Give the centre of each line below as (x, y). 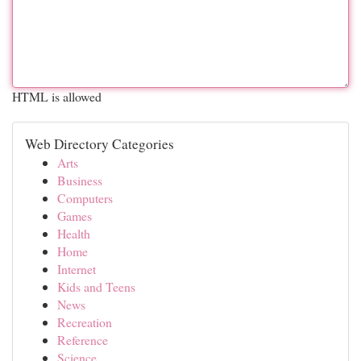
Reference (83, 340)
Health (74, 233)
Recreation (85, 322)
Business (80, 180)
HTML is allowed (57, 96)
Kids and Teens (96, 286)
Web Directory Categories (100, 144)
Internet (77, 269)
